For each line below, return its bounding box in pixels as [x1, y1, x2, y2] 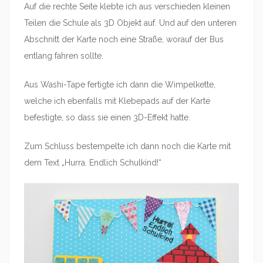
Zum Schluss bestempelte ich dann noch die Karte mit [24, 141, 231, 151]
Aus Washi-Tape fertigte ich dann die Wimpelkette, [24, 79, 215, 89]
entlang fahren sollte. [24, 50, 103, 60]
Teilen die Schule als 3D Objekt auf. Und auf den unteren [24, 18, 237, 28]
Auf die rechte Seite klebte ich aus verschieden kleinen [24, 1, 230, 11]
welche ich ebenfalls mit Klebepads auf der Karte [24, 96, 210, 106]
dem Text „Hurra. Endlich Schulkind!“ [24, 157, 161, 167]
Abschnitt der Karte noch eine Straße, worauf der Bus [24, 34, 224, 44]
